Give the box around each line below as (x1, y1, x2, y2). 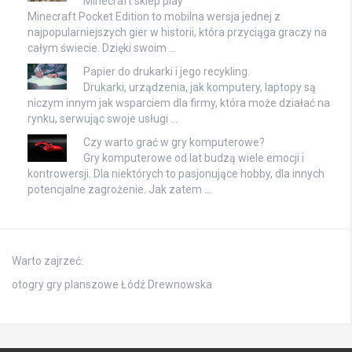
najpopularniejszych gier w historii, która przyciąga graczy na (27, 26, 327, 39)
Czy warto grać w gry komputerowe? (83, 136, 265, 149)
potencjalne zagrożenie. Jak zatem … (27, 183, 211, 196)
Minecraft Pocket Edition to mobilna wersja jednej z (27, 10, 280, 24)
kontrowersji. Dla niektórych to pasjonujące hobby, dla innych (27, 167, 324, 181)
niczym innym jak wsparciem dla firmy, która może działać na (27, 97, 330, 110)
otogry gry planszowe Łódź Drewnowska (12, 278, 212, 291)
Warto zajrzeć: (12, 255, 83, 268)
